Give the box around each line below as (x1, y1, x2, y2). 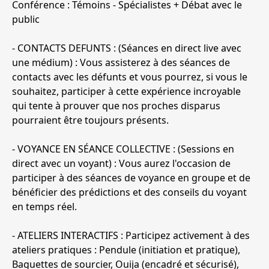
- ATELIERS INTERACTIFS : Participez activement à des (12, 229, 250, 243)
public (12, 13, 40, 26)
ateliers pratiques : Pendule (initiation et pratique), (12, 243, 240, 257)
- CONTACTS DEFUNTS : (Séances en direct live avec (12, 41, 241, 55)
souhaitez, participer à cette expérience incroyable (12, 85, 241, 98)
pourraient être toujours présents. (12, 113, 169, 127)
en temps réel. (12, 200, 79, 214)
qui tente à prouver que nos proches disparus (12, 99, 220, 113)
